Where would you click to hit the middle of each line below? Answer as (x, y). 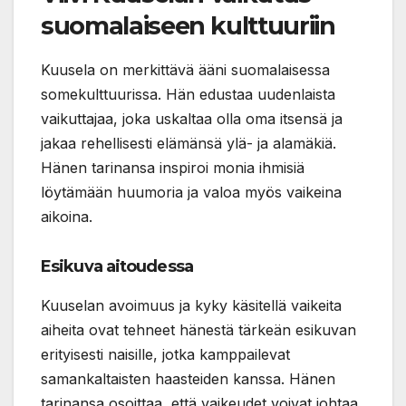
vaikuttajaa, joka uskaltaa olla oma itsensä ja (192, 118)
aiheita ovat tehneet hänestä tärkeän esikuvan (198, 329)
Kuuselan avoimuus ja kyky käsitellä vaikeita (191, 305)
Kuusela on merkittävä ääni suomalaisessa (185, 69)
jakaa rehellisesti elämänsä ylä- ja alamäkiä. (188, 143)
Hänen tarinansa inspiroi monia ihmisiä (173, 167)
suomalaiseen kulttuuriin (188, 25)
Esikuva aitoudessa (117, 266)
